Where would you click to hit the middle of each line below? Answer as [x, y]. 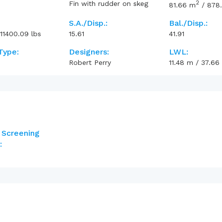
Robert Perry [90, 62]
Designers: [89, 52]
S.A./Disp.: [88, 23]
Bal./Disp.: [189, 23]
